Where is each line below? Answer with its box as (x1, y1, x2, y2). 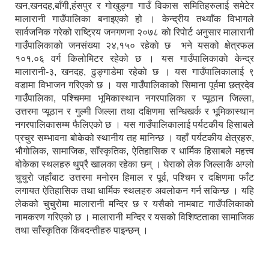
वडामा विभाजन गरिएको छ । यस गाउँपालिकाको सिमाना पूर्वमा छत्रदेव (15, 80, 254, 91)
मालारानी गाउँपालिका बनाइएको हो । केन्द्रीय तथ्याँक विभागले (15, 14, 254, 25)
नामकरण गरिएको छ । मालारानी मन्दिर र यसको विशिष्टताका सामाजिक (15, 212, 254, 223)
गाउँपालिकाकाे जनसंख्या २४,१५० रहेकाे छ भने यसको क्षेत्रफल (15, 40, 254, 51)
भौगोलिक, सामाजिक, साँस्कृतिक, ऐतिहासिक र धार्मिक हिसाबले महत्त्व (15, 146, 254, 157)
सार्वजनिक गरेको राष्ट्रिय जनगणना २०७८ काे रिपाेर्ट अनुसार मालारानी (15, 27, 254, 38)
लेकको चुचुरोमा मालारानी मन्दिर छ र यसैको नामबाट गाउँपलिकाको (15, 199, 254, 210)
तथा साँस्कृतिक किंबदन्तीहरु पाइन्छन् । (15, 225, 148, 236)
